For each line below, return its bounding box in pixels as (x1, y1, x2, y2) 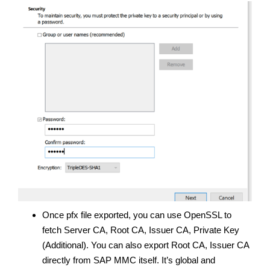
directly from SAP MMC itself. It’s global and (42, 254, 215, 265)
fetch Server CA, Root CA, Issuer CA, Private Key (42, 224, 239, 235)
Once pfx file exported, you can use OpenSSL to (42, 209, 231, 220)
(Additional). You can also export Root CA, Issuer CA (42, 239, 249, 250)
